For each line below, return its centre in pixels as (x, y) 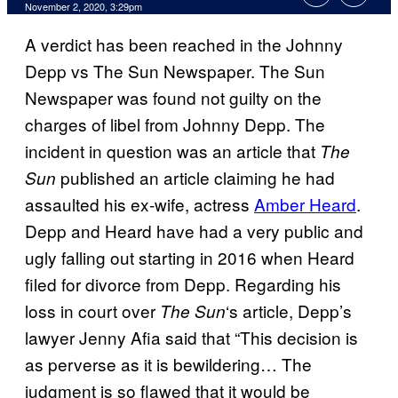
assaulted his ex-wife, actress (139, 204)
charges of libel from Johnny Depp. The (175, 124)
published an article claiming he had (198, 178)
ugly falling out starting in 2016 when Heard (190, 258)
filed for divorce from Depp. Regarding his (183, 284)
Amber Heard (305, 204)
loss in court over (92, 311)
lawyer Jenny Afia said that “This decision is (191, 338)
